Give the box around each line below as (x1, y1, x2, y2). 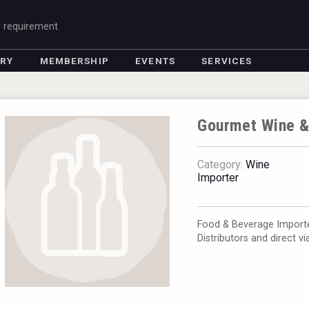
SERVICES (201, 55, 252, 66)
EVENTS (135, 55, 175, 66)
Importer (197, 171, 239, 184)
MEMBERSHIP (39, 55, 109, 66)
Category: (197, 158, 243, 171)
